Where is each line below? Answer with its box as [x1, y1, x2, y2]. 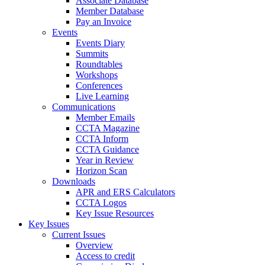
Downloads [52, 176, 95, 186]
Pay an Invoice [76, 17, 131, 27]
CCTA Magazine [76, 123, 140, 133]
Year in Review [76, 155, 134, 165]
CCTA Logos [76, 198, 127, 208]
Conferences [76, 80, 122, 91]
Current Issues [52, 230, 105, 240]
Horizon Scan [76, 166, 127, 176]
